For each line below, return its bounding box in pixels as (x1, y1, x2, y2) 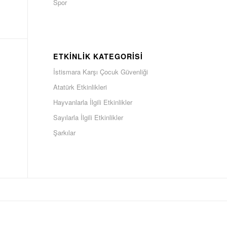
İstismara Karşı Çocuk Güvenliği (53, 67, 148, 77)
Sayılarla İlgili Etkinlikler (53, 112, 124, 122)
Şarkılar (53, 128, 76, 137)
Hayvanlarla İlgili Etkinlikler (53, 97, 133, 107)
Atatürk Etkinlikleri (53, 82, 107, 92)
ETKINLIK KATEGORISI (53, 51, 143, 61)
